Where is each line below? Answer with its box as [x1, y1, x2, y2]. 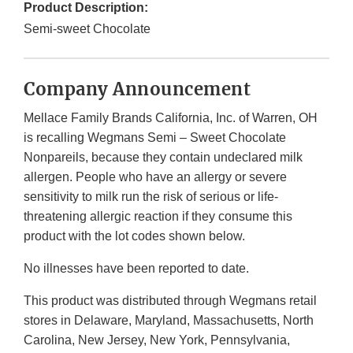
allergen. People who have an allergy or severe [24, 170, 287, 184]
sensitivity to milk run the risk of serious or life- [24, 190, 278, 204]
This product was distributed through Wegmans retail [24, 294, 317, 308]
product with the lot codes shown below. [24, 229, 245, 243]
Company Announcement [24, 78, 251, 101]
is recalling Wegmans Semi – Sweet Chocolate [24, 131, 286, 145]
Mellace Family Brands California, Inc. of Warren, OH [24, 111, 318, 125]
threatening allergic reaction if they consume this [24, 210, 292, 224]
